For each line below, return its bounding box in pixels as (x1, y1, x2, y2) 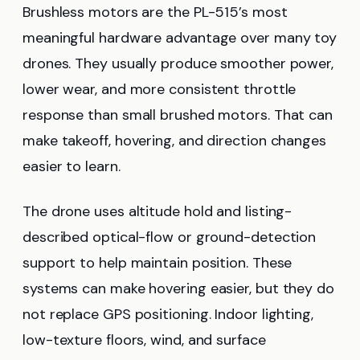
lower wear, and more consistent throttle (22, 80, 297, 100)
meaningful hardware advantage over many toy (22, 28, 337, 48)
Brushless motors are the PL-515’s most (22, 2, 288, 22)
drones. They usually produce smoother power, (22, 54, 334, 74)
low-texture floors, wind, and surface (22, 330, 266, 350)
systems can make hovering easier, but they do (22, 279, 334, 299)
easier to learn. (22, 157, 121, 177)
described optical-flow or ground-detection (22, 227, 317, 247)
